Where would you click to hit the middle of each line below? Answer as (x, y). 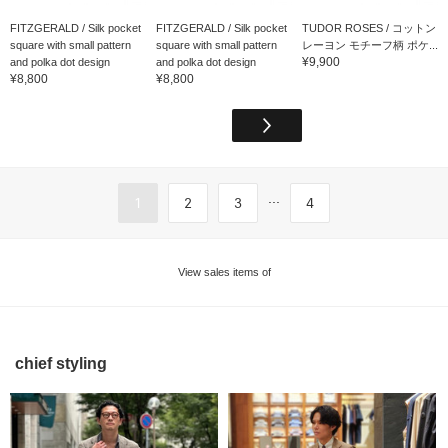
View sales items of (224, 271)
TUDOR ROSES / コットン (368, 27)
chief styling (61, 363)
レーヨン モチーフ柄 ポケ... (369, 44)
